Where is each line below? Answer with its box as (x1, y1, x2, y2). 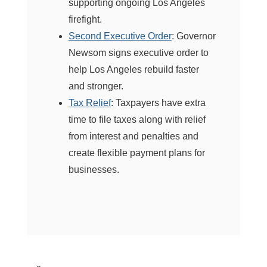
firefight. (68, 14, 102, 24)
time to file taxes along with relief (68, 114, 206, 125)
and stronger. (68, 80, 123, 91)
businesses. (68, 164, 119, 175)
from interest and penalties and (68, 131, 198, 141)
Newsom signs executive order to (68, 47, 209, 58)
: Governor (171, 30, 216, 41)
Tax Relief (68, 97, 111, 108)
